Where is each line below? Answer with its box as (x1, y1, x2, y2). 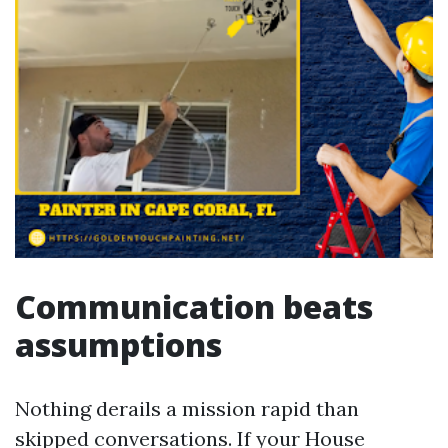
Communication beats (15, 285, 373, 328)
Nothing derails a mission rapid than (15, 396, 359, 421)
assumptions (15, 323, 222, 366)
